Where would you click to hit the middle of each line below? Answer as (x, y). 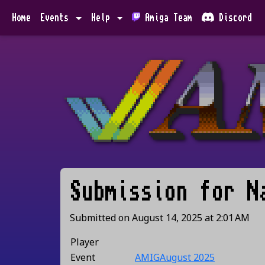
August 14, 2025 (167, 218)
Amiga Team (169, 18)
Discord (236, 18)
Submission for (159, 192)
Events (57, 18)
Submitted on (101, 218)
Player (85, 242)
